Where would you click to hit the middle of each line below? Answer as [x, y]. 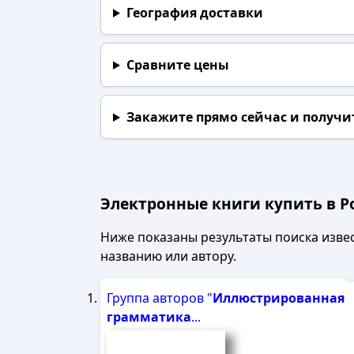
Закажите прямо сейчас [206, 117]
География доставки [194, 13]
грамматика [149, 317]
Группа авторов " [160, 298]
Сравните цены [177, 65]
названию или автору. [168, 256]
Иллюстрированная [279, 298]
